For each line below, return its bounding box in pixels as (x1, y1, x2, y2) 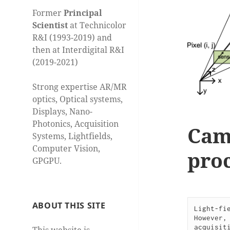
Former (32, 7, 64, 19)
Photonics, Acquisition (32, 118, 119, 130)
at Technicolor (67, 20, 126, 31)
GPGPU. (32, 155, 62, 167)
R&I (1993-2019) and (32, 32, 112, 44)
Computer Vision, (32, 143, 100, 155)
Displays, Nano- (32, 106, 92, 118)
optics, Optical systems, (32, 93, 123, 105)
